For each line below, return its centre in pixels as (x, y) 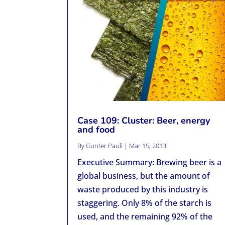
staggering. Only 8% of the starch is (145, 203)
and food (96, 129)
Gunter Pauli (104, 145)
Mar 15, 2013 (148, 145)
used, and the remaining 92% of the (145, 216)
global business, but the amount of (144, 176)
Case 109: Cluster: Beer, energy (144, 120)
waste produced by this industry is (143, 189)
